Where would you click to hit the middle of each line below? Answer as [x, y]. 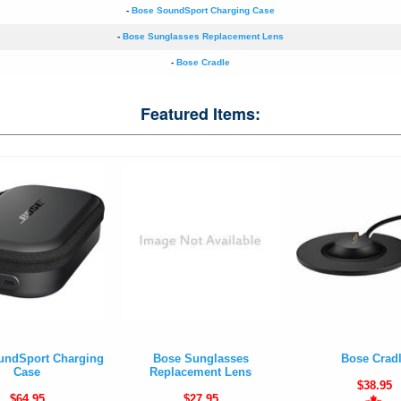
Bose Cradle [203, 62]
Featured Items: [200, 114]
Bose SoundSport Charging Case [203, 10]
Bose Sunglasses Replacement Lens [203, 36]
